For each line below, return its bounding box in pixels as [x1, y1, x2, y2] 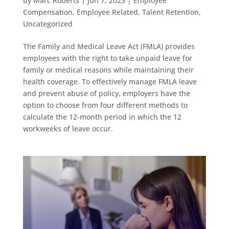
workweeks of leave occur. [22, 123, 113, 133]
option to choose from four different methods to [22, 100, 188, 110]
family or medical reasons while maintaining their [22, 64, 194, 75]
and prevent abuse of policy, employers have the [22, 88, 190, 98]
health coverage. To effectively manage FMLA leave [22, 76, 197, 86]
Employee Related [76, 7, 138, 17]
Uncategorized [22, 18, 73, 29]
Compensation [22, 7, 73, 17]
